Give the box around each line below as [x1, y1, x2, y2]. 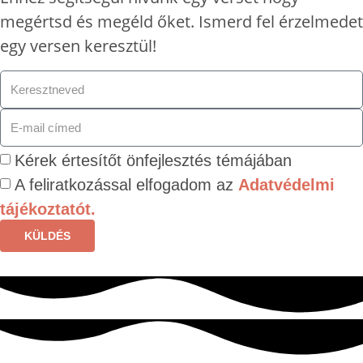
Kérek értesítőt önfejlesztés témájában [15, 151, 292, 169]
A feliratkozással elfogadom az [15, 175, 238, 194]
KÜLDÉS [24, 228, 70, 242]
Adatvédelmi [238, 175, 335, 194]
